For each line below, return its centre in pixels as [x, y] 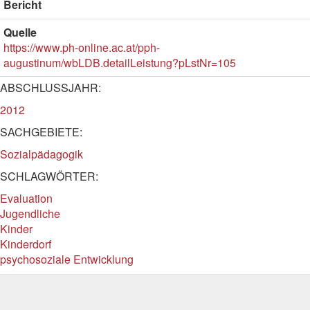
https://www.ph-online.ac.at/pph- [82, 47]
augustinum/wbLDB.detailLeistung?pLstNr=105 [120, 63]
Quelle [20, 32]
